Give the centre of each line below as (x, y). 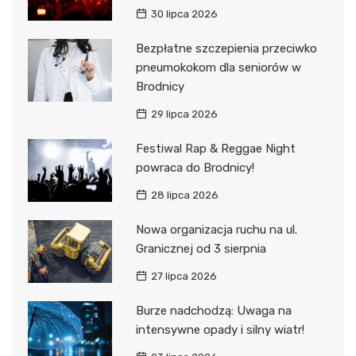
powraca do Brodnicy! (195, 167)
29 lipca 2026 (184, 114)
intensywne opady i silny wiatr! (220, 329)
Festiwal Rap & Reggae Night (215, 148)
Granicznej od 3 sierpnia (201, 248)
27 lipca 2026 (184, 276)
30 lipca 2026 (184, 14)
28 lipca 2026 (184, 195)
